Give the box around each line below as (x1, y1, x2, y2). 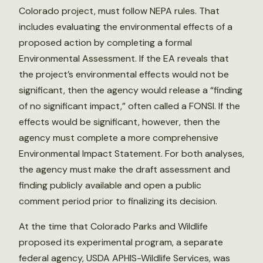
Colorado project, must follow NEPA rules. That (19, 5, 220, 18)
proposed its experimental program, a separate (19, 236, 223, 249)
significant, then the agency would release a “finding (19, 84, 242, 97)
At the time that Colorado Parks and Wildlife (19, 220, 208, 233)
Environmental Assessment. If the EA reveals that (19, 52, 229, 65)
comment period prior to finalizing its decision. (19, 195, 217, 208)
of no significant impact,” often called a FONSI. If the (19, 100, 240, 113)
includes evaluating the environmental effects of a (19, 21, 232, 33)
